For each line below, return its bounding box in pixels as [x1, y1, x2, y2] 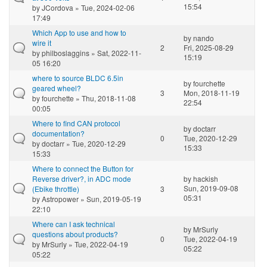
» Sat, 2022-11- [89, 47, 141, 58]
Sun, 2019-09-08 [184, 182, 238, 193]
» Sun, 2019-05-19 [79, 193, 141, 204]
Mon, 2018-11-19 [184, 87, 240, 98]
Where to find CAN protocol [32, 117, 120, 128]
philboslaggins [42, 47, 89, 58]
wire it [32, 37, 51, 48]
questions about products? [32, 228, 118, 239]
